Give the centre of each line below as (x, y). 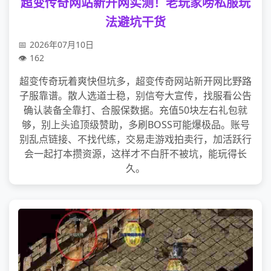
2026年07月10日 (62, 44)
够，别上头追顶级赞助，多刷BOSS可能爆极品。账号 (135, 125)
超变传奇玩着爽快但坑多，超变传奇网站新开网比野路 (135, 81)
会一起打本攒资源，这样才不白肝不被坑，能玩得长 (135, 154)
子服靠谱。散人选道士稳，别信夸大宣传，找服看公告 (135, 96)
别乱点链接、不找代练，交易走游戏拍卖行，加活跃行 (135, 139)
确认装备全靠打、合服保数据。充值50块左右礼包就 (135, 110)
